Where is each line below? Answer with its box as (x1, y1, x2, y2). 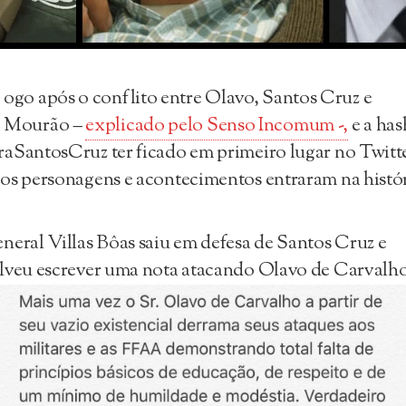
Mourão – (4, 111, 86, 140)
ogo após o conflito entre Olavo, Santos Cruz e (4, 84, 372, 112)
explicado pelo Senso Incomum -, (85, 111, 349, 140)
